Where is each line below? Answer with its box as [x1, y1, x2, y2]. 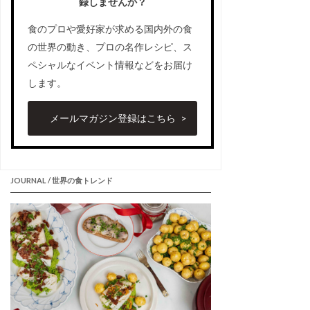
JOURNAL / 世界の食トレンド [10, 176, 113, 185]
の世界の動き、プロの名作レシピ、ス [28, 41, 192, 53]
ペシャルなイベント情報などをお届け [28, 59, 192, 71]
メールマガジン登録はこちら [49, 112, 176, 125]
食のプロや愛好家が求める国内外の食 [28, 23, 192, 35]
